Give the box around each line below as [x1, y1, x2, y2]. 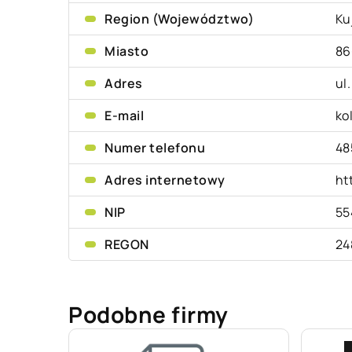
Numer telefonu [104, 139, 205, 156]
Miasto [104, 42, 148, 60]
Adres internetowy [104, 171, 225, 189]
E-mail [104, 107, 144, 124]
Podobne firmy [68, 299, 229, 329]
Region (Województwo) [104, 10, 254, 27]
